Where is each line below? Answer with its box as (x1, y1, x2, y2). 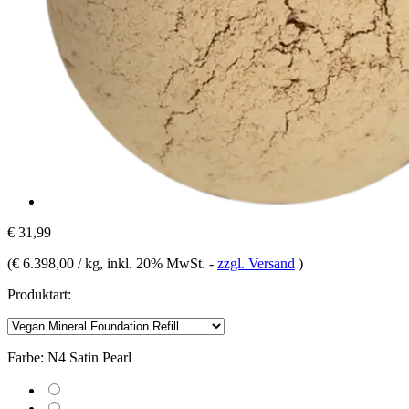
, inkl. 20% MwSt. (100, 255, 209, 271)
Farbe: (7, 349, 44, 365)
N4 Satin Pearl (47, 349, 131, 365)
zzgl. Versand (217, 255, 295, 271)
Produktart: (7, 286, 71, 302)
